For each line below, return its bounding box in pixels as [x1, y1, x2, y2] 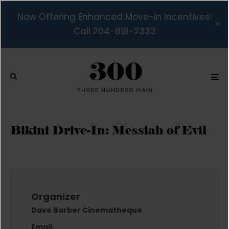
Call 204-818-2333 [73, 25, 156, 37]
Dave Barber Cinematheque [31, 204, 142, 215]
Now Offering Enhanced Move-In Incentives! [17, 11, 212, 23]
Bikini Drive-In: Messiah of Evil [10, 122, 207, 138]
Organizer [31, 190, 80, 203]
